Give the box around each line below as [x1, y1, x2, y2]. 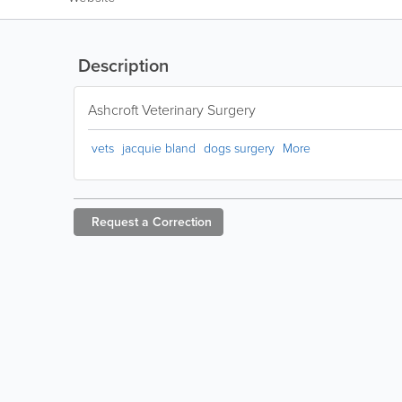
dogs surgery [204, 139, 275, 156]
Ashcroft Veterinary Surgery [88, 100, 256, 119]
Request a [92, 213, 149, 231]
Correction [153, 213, 212, 231]
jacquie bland [122, 139, 196, 156]
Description [74, 52, 169, 78]
